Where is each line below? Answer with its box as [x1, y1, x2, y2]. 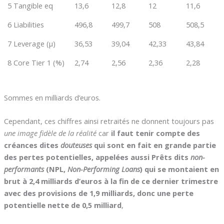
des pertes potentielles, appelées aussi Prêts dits [3, 152, 190, 162]
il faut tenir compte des [110, 128, 200, 138]
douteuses [60, 140, 94, 150]
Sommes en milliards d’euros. [3, 92, 100, 102]
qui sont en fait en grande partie [93, 140, 216, 150]
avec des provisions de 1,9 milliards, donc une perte [3, 188, 193, 198]
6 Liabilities [7, 19, 44, 30]
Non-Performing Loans [67, 164, 140, 174]
